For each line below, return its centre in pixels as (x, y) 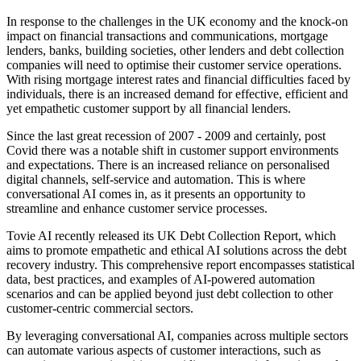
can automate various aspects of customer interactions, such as (164, 351)
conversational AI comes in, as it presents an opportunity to (156, 194)
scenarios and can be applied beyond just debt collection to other (170, 294)
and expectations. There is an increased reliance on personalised (168, 165)
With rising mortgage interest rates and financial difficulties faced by (178, 80)
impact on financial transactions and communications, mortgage (167, 36)
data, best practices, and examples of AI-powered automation (161, 280)
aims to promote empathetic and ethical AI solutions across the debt (176, 251)
